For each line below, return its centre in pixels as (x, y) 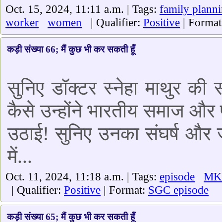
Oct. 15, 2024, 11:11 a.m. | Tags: (83, 9)
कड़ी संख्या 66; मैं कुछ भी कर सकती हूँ (71, 49)
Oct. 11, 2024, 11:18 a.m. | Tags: (83, 176)
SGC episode (178, 190)
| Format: (124, 190)
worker (22, 22)
